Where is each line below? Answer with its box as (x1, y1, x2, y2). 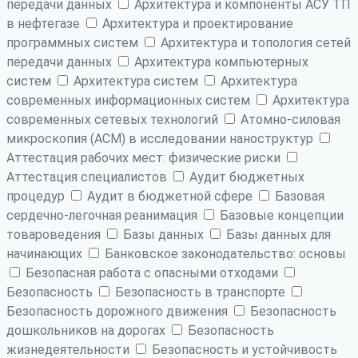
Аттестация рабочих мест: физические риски (6, 149, 284, 165)
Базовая (272, 188, 324, 204)
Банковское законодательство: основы (101, 245, 346, 261)
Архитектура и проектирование (99, 15, 293, 31)
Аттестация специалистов (6, 169, 170, 185)
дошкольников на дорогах (6, 322, 169, 338)
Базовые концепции (217, 207, 344, 223)
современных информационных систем (6, 92, 253, 108)
